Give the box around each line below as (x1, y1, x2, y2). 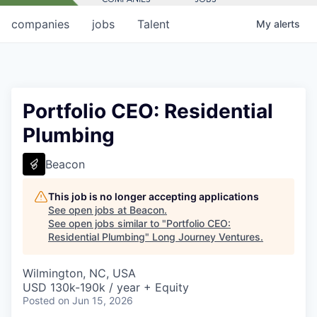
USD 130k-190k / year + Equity (23, 279, 189, 294)
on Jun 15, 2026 (58, 294, 133, 306)
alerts (274, 17, 300, 30)
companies (11, 16, 69, 31)
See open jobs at (48, 203, 129, 216)
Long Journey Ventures (152, 230, 260, 243)
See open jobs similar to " (48, 217, 166, 229)
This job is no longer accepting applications (48, 190, 259, 202)
